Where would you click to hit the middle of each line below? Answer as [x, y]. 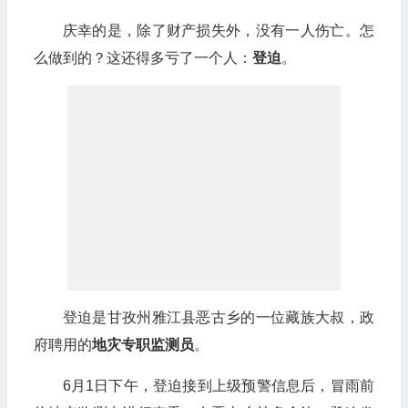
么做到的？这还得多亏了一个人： [143, 58]
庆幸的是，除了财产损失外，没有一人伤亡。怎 [218, 31]
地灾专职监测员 [143, 345]
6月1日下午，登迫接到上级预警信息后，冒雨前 [218, 386]
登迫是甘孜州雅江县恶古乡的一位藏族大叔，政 [218, 317]
